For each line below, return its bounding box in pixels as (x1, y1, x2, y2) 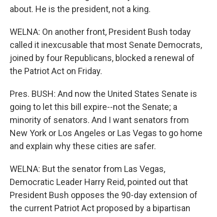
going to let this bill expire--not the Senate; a (10, 102, 177, 112)
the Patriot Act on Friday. (10, 66, 102, 76)
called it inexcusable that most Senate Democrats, (10, 40, 202, 50)
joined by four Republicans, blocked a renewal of (10, 53, 195, 63)
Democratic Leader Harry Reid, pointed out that (10, 177, 188, 187)
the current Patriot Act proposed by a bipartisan (10, 203, 190, 213)
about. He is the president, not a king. (10, 4, 151, 14)
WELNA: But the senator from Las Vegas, (10, 164, 165, 174)
